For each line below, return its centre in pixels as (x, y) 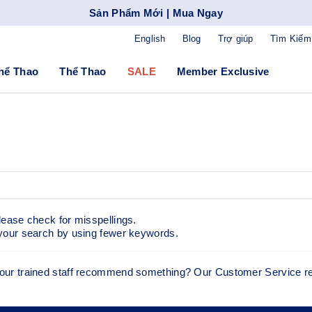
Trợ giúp (235, 38)
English (150, 38)
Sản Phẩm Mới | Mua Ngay (156, 13)
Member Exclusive (223, 71)
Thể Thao (83, 71)
